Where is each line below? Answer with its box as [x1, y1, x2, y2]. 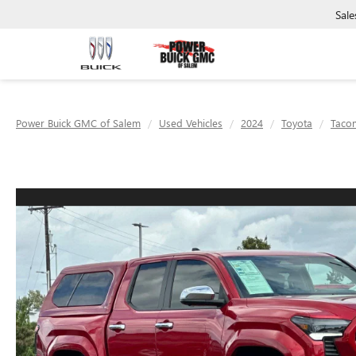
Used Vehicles [159, 116, 222, 130]
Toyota [281, 116, 312, 130]
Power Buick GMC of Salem [16, 116, 141, 130]
